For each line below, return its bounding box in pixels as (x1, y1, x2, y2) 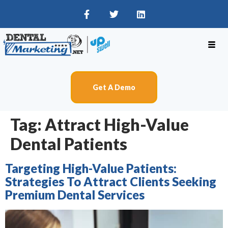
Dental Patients (10, 134, 127, 154)
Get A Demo (93, 83, 135, 92)
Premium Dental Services (5, 187, 145, 203)
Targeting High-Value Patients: (5, 161, 177, 176)
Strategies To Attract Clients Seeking (5, 174, 216, 189)
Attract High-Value (45, 115, 189, 135)
